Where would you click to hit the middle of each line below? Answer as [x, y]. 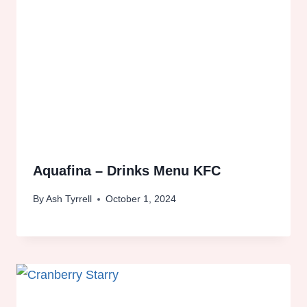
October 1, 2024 [141, 199]
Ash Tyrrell [69, 199]
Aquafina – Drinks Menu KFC [127, 171]
